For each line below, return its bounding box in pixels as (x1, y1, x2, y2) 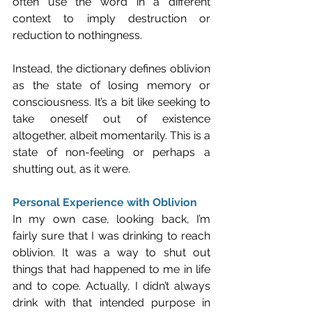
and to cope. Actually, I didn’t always (13, 279, 210, 292)
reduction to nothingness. (13, 28, 145, 42)
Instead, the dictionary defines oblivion (13, 61, 210, 75)
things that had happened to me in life (13, 262, 210, 276)
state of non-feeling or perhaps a (13, 145, 210, 159)
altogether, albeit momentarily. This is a (13, 128, 210, 142)
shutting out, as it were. (13, 162, 130, 175)
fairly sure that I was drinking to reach (13, 228, 210, 242)
